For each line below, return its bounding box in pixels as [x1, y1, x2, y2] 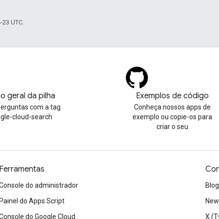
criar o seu [156, 123, 188, 131]
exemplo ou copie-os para [132, 113, 212, 121]
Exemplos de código [135, 91, 209, 101]
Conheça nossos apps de [133, 103, 211, 111]
